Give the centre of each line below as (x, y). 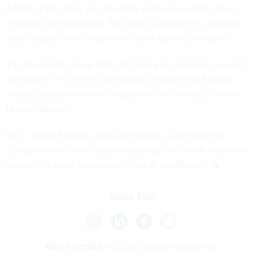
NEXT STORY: (75, 247)
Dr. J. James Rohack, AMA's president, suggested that (116, 135)
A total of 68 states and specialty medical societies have (121, 8)
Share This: (135, 196)
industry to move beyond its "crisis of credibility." (106, 164)
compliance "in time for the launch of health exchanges (119, 79)
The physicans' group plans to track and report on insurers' (125, 64)
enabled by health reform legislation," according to (110, 94)
